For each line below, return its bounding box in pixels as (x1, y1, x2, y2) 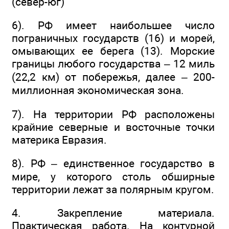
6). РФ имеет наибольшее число (12, 19, 215, 32)
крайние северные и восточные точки (12, 120, 215, 133)
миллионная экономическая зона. (12, 84, 184, 97)
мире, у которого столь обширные (12, 170, 215, 183)
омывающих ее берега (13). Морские (12, 44, 215, 58)
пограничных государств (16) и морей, (12, 32, 215, 45)
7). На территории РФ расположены (12, 107, 215, 121)
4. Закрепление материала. (12, 207, 215, 220)
